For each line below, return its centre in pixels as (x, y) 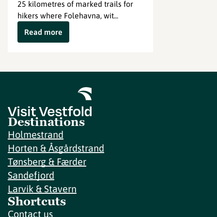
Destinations (46, 122)
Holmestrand (36, 134)
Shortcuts (37, 201)
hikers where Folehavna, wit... (68, 15)
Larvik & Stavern (42, 189)
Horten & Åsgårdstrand (56, 148)
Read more (43, 32)
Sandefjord (31, 175)
